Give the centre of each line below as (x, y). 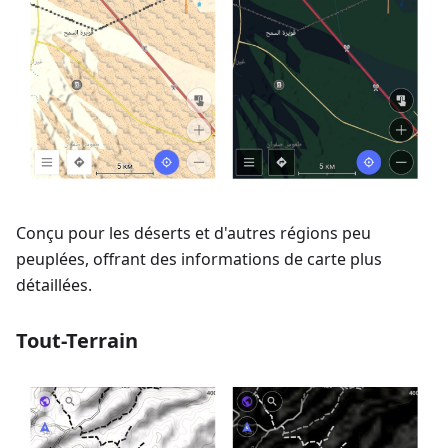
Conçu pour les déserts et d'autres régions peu (193, 233)
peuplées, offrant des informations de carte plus (199, 259)
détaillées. (54, 285)
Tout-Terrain (77, 341)
